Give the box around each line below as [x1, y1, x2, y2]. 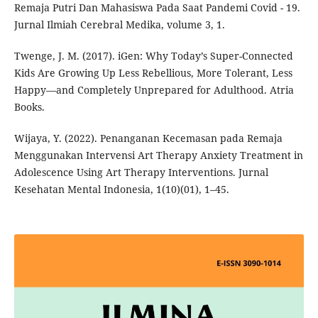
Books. [13, 100, 45, 114]
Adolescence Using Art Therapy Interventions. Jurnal [13, 165, 268, 180]
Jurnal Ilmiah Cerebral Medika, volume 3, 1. [13, 18, 225, 32]
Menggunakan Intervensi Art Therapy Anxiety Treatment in [13, 148, 303, 163]
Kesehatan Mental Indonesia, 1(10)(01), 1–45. [13, 182, 229, 197]
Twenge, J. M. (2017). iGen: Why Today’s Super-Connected [13, 49, 293, 63]
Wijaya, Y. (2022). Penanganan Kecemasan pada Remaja [13, 131, 283, 146]
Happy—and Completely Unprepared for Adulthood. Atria [13, 83, 294, 97]
